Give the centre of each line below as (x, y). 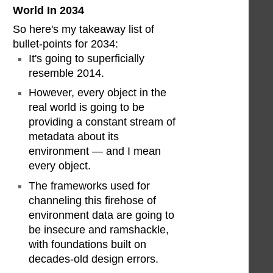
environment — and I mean (95, 151)
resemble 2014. (67, 73)
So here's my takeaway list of (83, 29)
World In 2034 (48, 10)
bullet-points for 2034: (66, 44)
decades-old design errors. (94, 259)
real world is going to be (87, 108)
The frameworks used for (90, 186)
